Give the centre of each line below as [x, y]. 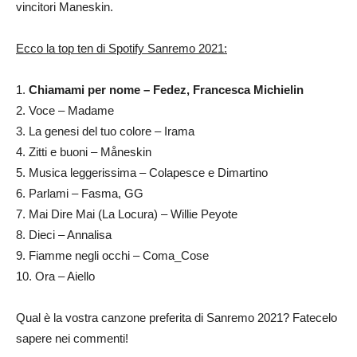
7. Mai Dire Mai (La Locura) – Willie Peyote [127, 214]
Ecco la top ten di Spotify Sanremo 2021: [122, 49]
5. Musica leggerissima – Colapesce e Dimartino [142, 173]
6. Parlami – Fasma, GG [80, 194]
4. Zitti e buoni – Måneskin [84, 152]
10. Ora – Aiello [55, 277]
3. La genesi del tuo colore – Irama [105, 131]
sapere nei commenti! [72, 339]
